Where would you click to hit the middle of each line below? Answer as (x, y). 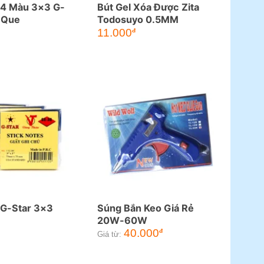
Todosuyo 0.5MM (138, 20)
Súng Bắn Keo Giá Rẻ (145, 208)
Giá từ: (109, 235)
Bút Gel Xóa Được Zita (148, 7)
